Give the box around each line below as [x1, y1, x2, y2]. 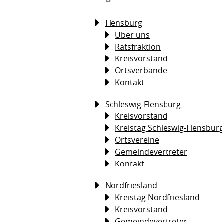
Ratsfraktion [115, 41, 161, 52]
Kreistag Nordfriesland [115, 191, 200, 203]
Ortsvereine [115, 134, 159, 145]
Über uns [115, 29, 150, 40]
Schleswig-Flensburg [105, 98, 181, 110]
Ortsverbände [115, 64, 167, 76]
